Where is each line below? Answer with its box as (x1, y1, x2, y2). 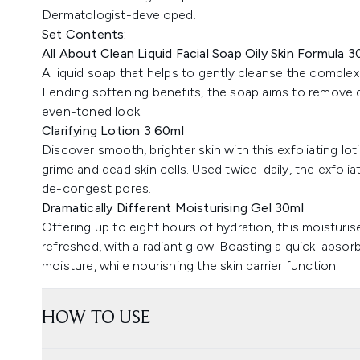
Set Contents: (42, 27, 127, 42)
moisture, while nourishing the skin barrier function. (42, 258, 339, 273)
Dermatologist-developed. (42, 7, 196, 22)
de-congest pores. (42, 181, 152, 196)
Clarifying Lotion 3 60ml (42, 123, 184, 138)
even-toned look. (42, 104, 143, 119)
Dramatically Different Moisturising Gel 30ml (42, 200, 304, 215)
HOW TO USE (42, 309, 150, 328)
